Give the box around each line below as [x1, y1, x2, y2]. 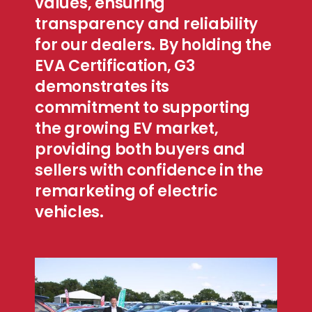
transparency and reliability [35, 13, 258, 35]
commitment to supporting [35, 96, 250, 118]
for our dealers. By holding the [35, 33, 272, 56]
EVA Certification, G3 [35, 54, 195, 77]
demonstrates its [35, 75, 169, 97]
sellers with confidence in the [35, 159, 263, 181]
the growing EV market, [35, 117, 219, 139]
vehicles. [35, 201, 104, 223]
